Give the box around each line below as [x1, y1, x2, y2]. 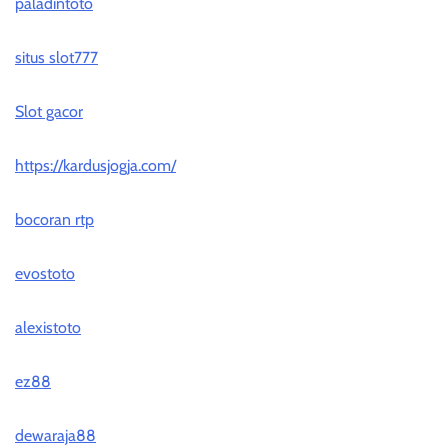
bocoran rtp [15, 210, 94, 230]
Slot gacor [15, 102, 83, 122]
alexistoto [15, 318, 81, 338]
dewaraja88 [15, 426, 96, 446]
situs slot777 [15, 48, 98, 68]
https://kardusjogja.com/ [15, 156, 176, 176]
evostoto [15, 264, 75, 284]
